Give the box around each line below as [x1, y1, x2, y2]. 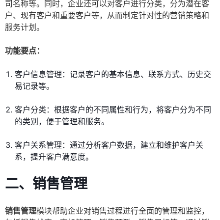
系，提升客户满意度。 [15, 152, 93, 162]
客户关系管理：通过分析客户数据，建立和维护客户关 [15, 140, 203, 150]
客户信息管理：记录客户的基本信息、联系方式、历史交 [15, 69, 211, 80]
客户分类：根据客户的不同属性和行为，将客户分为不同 [15, 105, 211, 115]
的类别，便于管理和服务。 [15, 116, 109, 127]
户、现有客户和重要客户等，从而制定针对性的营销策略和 [5, 10, 209, 21]
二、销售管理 [5, 175, 87, 192]
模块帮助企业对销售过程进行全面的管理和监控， [36, 206, 209, 216]
